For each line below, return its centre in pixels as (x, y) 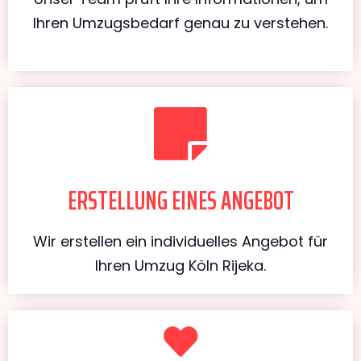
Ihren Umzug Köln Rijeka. (180, 265)
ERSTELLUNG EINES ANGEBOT (180, 200)
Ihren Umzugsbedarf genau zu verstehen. (180, 23)
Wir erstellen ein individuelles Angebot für (180, 241)
